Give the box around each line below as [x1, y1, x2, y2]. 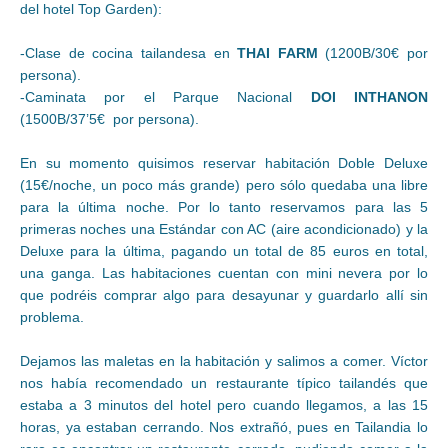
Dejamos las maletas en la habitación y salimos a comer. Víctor [20, 352, 428, 369]
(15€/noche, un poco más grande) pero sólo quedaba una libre [20, 176, 428, 193]
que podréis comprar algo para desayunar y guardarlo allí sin [20, 286, 428, 303]
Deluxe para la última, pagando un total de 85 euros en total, [20, 242, 428, 259]
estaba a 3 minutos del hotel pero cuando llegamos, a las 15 [20, 396, 428, 413]
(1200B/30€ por [325, 44, 428, 61]
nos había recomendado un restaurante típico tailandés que [20, 374, 428, 391]
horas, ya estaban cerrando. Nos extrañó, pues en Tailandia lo [20, 418, 428, 435]
